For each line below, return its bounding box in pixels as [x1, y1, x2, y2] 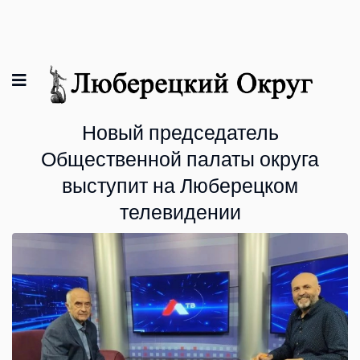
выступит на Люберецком [62, 174, 298, 199]
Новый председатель [81, 121, 279, 146]
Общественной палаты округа [41, 147, 319, 173]
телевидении [119, 200, 241, 226]
